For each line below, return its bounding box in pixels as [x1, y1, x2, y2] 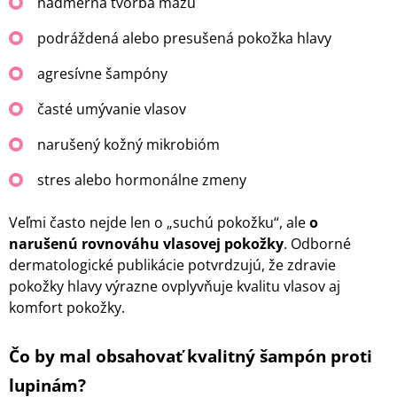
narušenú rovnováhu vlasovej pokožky [9, 234, 284, 254]
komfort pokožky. [9, 298, 125, 318]
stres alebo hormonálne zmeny [37, 170, 246, 191]
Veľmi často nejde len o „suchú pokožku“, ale [9, 213, 309, 233]
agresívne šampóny [37, 64, 167, 84]
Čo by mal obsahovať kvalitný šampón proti [9, 345, 372, 368]
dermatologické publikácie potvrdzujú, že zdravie [9, 255, 336, 276]
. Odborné [284, 234, 351, 254]
